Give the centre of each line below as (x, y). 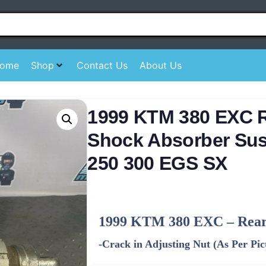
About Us (160, 65)
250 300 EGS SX (157, 163)
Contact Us (102, 65)
